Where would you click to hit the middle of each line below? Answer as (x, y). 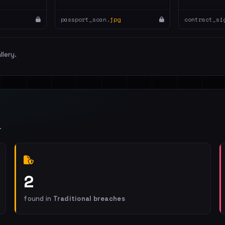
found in (38, 199)
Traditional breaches (89, 199)
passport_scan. (85, 19)
